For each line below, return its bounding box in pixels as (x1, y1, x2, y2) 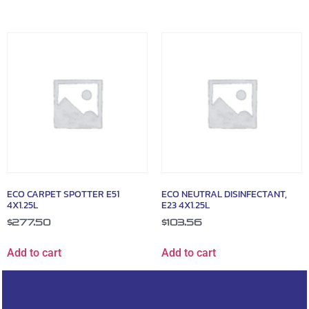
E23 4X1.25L (161, 198, 210, 213)
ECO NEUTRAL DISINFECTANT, (161, 187, 287, 202)
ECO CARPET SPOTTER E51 (7, 187, 119, 202)
